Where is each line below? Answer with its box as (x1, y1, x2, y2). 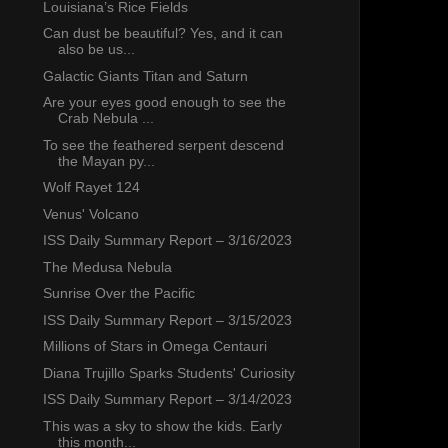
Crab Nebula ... (57, 110, 154, 127)
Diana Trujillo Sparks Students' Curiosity (42, 364, 295, 381)
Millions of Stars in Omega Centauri (42, 338, 267, 355)
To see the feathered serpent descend (42, 136, 284, 153)
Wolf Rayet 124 (42, 179, 140, 196)
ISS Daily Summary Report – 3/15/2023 (42, 311, 292, 328)
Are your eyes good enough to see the (42, 94, 286, 111)
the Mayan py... (57, 152, 155, 169)
